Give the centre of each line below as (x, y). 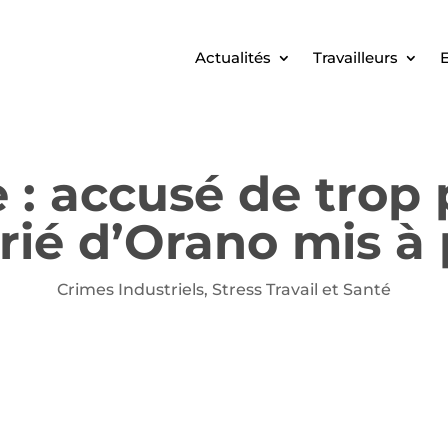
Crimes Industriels (130, 289)
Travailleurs (355, 57)
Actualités (232, 57)
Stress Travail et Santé (301, 289)
